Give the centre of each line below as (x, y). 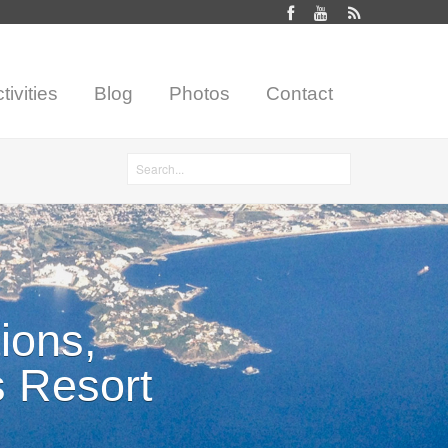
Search (146, 156)
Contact (299, 93)
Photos (199, 93)
